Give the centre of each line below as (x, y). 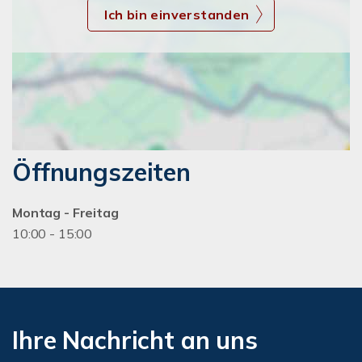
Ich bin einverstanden (177, 15)
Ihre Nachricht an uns (135, 340)
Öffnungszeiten (101, 172)
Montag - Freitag (65, 213)
